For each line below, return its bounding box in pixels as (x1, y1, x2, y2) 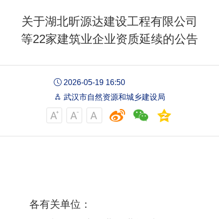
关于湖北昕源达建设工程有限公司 (22, 15, 197, 28)
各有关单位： (29, 198, 91, 211)
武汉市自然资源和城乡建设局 (62, 93, 165, 102)
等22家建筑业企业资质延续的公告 (21, 32, 198, 46)
